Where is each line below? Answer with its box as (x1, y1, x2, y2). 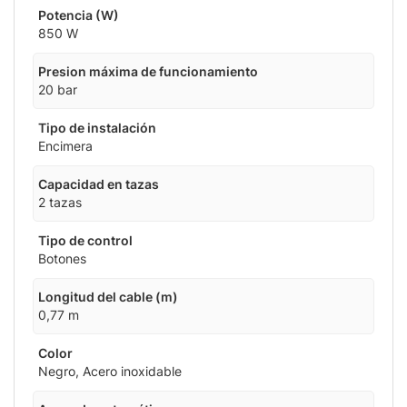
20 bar (38, 83, 77, 97)
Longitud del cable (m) (38, 290, 178, 304)
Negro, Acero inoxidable (38, 364, 182, 379)
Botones (38, 252, 86, 266)
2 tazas (38, 195, 82, 210)
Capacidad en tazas (38, 177, 159, 192)
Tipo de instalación (38, 121, 156, 135)
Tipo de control (38, 233, 133, 248)
